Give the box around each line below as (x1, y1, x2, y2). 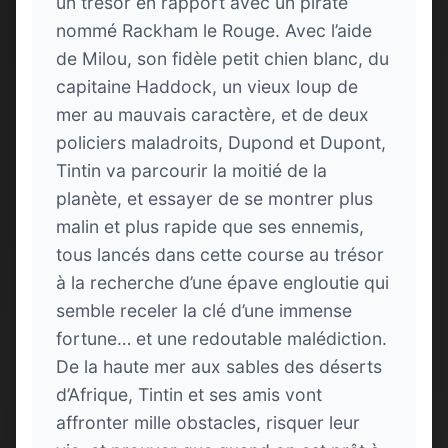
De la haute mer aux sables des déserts (56, 355, 382, 377)
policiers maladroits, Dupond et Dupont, (56, 131, 386, 153)
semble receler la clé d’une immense (56, 299, 352, 321)
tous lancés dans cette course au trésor (56, 243, 384, 265)
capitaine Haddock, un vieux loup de (56, 75, 358, 97)
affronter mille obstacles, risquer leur (56, 411, 360, 433)
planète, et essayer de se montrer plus (56, 187, 373, 209)
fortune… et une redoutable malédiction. (56, 327, 387, 349)
